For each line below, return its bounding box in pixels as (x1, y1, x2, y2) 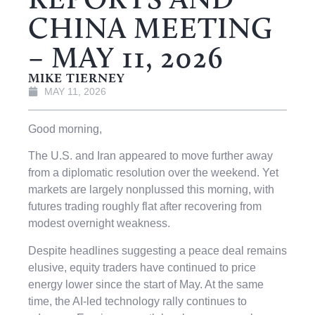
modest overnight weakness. (28, 217, 170, 230)
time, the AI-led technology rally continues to (28, 295, 247, 307)
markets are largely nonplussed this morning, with (28, 184, 274, 196)
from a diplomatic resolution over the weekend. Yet (28, 167, 278, 179)
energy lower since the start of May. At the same (28, 278, 264, 290)
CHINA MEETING (28, 8, 273, 46)
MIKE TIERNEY (28, 70, 125, 85)
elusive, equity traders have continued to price (28, 261, 256, 274)
